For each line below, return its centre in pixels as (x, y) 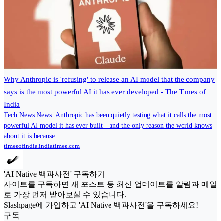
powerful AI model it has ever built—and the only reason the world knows (108, 126)
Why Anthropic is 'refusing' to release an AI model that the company (109, 80)
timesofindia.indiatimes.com (42, 146)
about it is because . (31, 136)
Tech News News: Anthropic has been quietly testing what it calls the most (108, 115)
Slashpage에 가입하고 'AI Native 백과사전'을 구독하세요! (101, 205)
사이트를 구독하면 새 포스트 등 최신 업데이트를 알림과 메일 (110, 184)
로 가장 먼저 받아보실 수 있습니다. (65, 195)
